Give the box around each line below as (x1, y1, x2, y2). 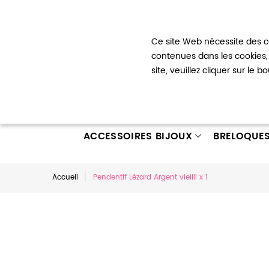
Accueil (52, 172, 78, 183)
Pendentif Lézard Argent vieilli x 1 (93, 172, 208, 183)
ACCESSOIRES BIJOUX (83, 128, 192, 144)
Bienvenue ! (52, 12, 95, 23)
